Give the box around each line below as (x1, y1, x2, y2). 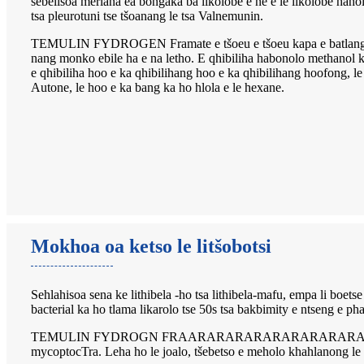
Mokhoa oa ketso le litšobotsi (31, 235, 271, 257)
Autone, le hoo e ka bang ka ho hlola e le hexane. (31, 80, 284, 94)
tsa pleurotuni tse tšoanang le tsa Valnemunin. (31, 8, 263, 23)
